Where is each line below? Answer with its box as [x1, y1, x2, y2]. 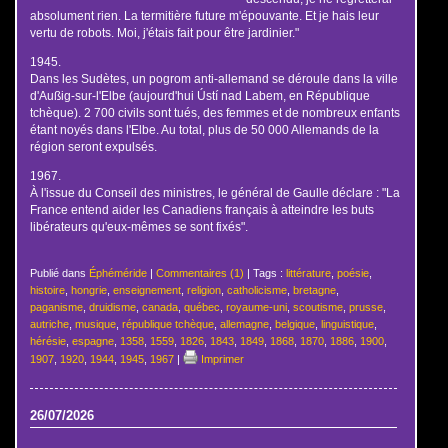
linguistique [320, 317, 374, 330]
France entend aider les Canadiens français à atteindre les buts [29, 202, 374, 216]
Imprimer [197, 352, 244, 365]
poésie [336, 266, 369, 279]
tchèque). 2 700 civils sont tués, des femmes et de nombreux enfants [29, 106, 400, 119]
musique [74, 317, 116, 330]
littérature [285, 266, 331, 279]
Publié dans [29, 266, 89, 279]
